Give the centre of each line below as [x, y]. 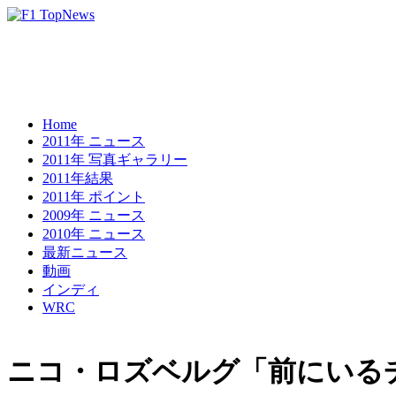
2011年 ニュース [94, 141]
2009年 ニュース [94, 215]
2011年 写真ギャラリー [115, 160]
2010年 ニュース [94, 234]
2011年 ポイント [94, 197]
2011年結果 [78, 178]
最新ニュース [85, 252]
